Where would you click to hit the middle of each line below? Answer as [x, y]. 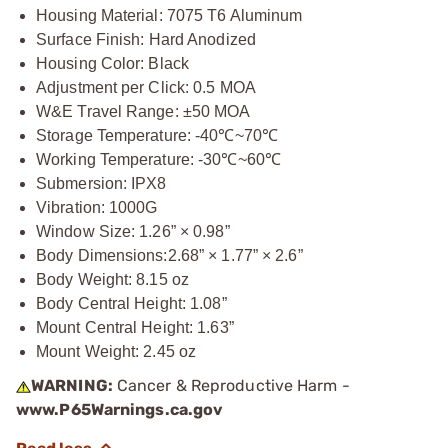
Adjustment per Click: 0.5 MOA [146, 87]
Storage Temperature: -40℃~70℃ [157, 135]
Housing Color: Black [112, 63]
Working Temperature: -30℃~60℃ [158, 159]
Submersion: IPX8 [101, 183]
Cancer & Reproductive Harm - [231, 385]
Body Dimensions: [102, 255]
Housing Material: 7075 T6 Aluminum [169, 15]
